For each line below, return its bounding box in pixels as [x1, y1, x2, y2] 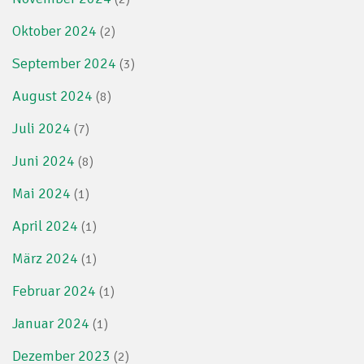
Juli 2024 [12, 119, 71, 137]
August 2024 [12, 86, 93, 105]
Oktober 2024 [12, 21, 97, 40]
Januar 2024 [12, 314, 89, 332]
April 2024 [12, 216, 78, 235]
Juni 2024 [12, 151, 75, 170]
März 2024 [12, 249, 78, 267]
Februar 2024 [12, 281, 96, 300]
